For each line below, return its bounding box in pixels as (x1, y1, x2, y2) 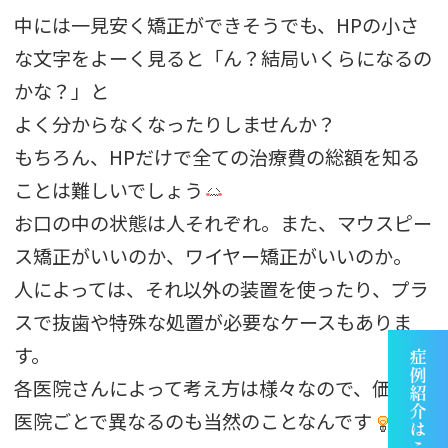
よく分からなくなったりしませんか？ (14, 109, 337, 138)
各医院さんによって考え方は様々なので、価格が (14, 373, 430, 402)
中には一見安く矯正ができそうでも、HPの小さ (14, 10, 420, 39)
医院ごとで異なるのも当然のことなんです (14, 406, 373, 435)
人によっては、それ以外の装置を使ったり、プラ (14, 274, 430, 303)
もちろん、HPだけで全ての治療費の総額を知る (14, 142, 421, 171)
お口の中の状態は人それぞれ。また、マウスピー (14, 208, 433, 237)
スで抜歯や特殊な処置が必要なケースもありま (14, 307, 413, 336)
